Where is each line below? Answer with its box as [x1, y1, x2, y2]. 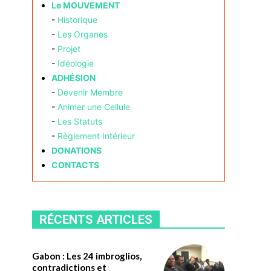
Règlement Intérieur [57, 131, 135, 142]
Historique [57, 15, 97, 25]
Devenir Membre [57, 87, 123, 98]
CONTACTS [51, 160, 99, 171]
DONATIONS [51, 145, 102, 156]
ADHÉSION [51, 73, 96, 83]
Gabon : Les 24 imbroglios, [31, 250, 142, 262]
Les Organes [57, 29, 108, 40]
